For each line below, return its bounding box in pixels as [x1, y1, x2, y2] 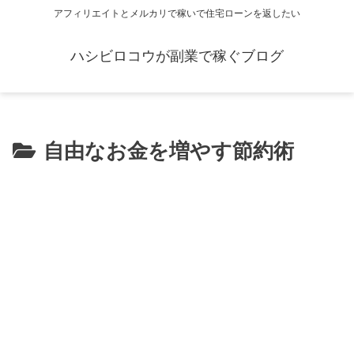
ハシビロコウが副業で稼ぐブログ [70, 48, 284, 65]
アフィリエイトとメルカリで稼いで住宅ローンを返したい [54, 8, 300, 20]
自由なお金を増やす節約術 [43, 139, 294, 164]
